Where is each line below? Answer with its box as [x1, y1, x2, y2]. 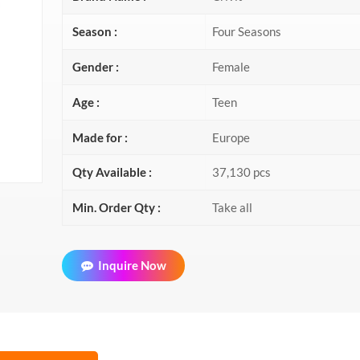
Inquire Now [97, 257, 166, 272]
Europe [212, 129, 251, 145]
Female [212, 59, 251, 74]
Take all [212, 200, 253, 215]
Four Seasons [212, 24, 282, 39]
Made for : [72, 129, 128, 145]
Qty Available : [72, 165, 152, 180]
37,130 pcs [212, 165, 272, 180]
